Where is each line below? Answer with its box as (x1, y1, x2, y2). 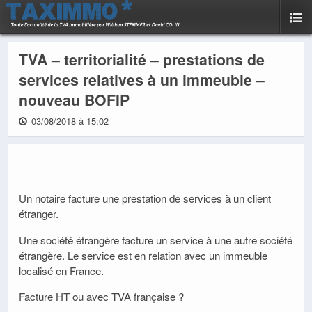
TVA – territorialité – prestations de (19, 49, 265, 70)
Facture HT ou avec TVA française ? (19, 288, 184, 304)
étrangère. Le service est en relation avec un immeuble (19, 247, 267, 263)
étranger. (19, 206, 58, 221)
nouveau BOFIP (19, 89, 130, 111)
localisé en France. (19, 263, 104, 278)
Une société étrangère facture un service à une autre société (19, 232, 292, 247)
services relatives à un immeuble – (19, 69, 265, 91)
